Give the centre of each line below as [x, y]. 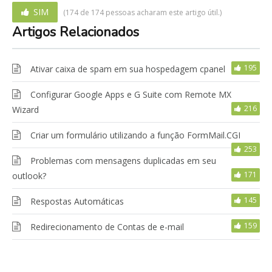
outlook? [29, 175]
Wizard [25, 109]
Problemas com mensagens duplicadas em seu [123, 160]
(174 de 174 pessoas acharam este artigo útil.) [142, 12]
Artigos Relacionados [76, 32]
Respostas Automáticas [77, 201]
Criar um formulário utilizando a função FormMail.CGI [135, 135]
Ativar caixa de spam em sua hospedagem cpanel [128, 69]
